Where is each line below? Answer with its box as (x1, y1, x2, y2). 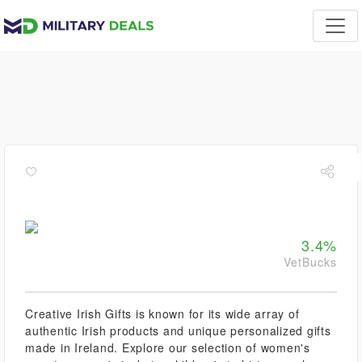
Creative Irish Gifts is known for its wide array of (25, 305, 300, 322)
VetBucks (284, 254, 337, 270)
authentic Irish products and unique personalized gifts (25, 322, 331, 339)
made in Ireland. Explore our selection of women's (25, 339, 310, 356)
